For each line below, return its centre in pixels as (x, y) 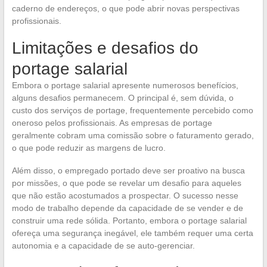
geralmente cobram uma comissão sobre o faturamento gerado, (133, 135)
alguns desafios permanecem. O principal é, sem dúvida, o (122, 97)
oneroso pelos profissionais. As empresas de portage (112, 122)
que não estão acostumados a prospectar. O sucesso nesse (125, 195)
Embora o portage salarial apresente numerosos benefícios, (125, 85)
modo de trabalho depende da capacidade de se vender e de (127, 208)
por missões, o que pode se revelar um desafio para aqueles (126, 183)
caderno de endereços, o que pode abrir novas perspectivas (125, 8)
